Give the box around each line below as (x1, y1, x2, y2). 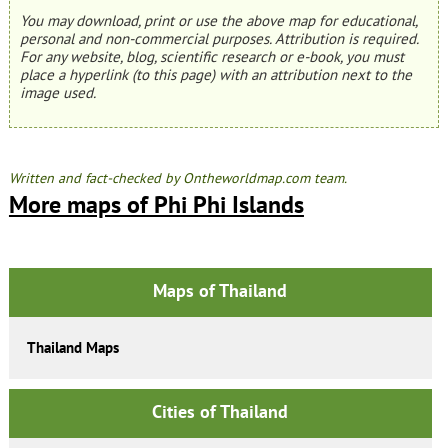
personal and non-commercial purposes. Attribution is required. (19, 29, 418, 49)
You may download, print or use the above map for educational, (19, 11, 417, 31)
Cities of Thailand (152, 400, 289, 424)
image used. (19, 83, 96, 103)
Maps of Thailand (153, 279, 288, 303)
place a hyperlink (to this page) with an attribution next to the (19, 65, 412, 85)
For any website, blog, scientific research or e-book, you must (19, 47, 404, 67)
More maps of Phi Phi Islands (8, 189, 304, 221)
